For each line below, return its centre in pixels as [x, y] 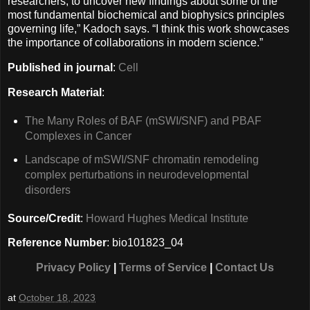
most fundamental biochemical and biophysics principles [146, 15]
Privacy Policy [73, 268]
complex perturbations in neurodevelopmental [137, 174]
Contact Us [245, 268]
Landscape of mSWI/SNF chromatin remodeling [142, 159]
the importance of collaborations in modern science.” [135, 43]
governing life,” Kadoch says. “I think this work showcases [148, 29]
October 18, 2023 [57, 297]
